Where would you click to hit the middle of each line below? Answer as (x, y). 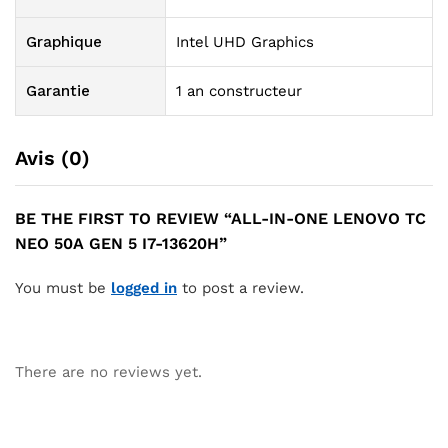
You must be (63, 288)
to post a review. (240, 288)
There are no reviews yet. (108, 372)
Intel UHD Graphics (245, 42)
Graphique (64, 42)
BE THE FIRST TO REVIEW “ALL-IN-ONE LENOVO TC (220, 219)
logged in (144, 288)
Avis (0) (52, 158)
